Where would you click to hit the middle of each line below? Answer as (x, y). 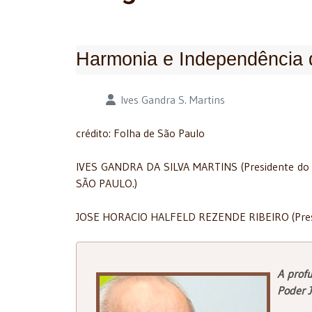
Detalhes (96, 99)
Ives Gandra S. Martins (173, 100)
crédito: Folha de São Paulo (140, 133)
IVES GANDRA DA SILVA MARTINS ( (160, 167)
